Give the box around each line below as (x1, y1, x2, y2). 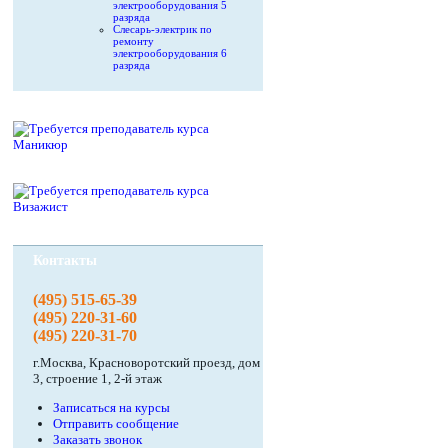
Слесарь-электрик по (113, 23, 212, 35)
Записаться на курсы (53, 400, 170, 415)
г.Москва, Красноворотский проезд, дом (33, 355, 260, 370)
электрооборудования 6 (113, 47, 227, 59)
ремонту (113, 35, 154, 47)
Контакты (33, 253, 97, 268)
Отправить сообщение (53, 416, 179, 431)
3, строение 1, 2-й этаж (33, 371, 162, 386)
